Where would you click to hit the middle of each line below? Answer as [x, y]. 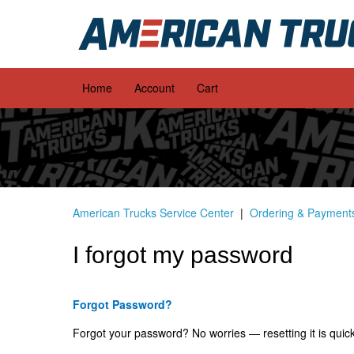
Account [154, 88]
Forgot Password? [122, 305]
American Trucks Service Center [153, 213]
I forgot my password [183, 255]
